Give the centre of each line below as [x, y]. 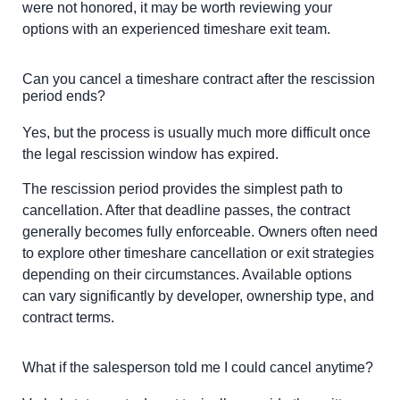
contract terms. [68, 317]
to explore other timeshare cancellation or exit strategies [198, 253]
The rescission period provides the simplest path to [183, 188]
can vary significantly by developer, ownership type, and [198, 296]
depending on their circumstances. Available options [187, 274]
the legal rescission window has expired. [150, 154]
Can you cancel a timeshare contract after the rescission [199, 79]
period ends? [64, 96]
